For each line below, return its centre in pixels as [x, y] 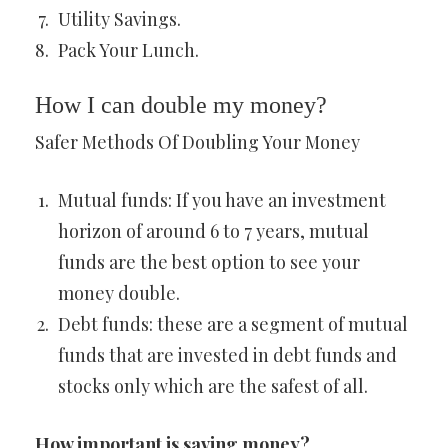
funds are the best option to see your [209, 262]
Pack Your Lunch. [128, 50]
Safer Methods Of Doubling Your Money [197, 142]
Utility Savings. [119, 19]
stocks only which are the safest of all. [213, 386]
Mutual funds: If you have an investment [222, 200]
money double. [119, 293]
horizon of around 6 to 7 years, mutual [213, 231]
